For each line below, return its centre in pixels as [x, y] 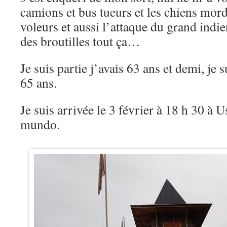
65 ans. [39, 83]
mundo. [40, 124]
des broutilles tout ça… [80, 41]
